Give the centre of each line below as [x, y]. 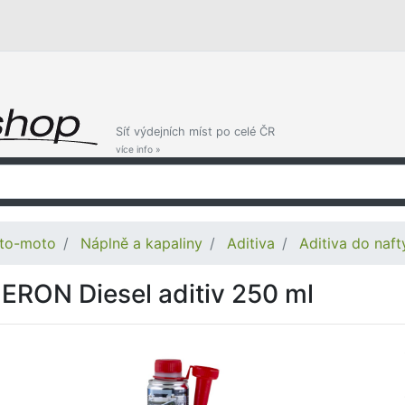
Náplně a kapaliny [141, 243]
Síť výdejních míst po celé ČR [195, 132]
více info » [138, 149]
